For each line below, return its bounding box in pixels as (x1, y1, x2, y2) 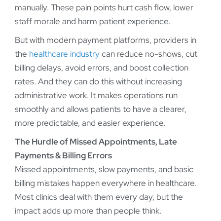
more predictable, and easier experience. (15, 117, 165, 129)
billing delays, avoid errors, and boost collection (15, 62, 188, 74)
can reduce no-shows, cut (100, 48, 197, 60)
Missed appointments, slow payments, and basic (15, 164, 193, 175)
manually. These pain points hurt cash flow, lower (15, 2, 193, 13)
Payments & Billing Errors (15, 150, 112, 161)
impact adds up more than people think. (15, 205, 161, 217)
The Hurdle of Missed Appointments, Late (15, 136, 177, 147)
